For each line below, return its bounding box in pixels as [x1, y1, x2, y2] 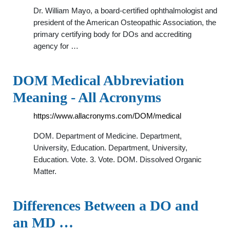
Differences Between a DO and [13, 198, 199, 214]
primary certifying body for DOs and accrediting [33, 30, 191, 39]
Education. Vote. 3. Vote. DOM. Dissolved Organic [33, 155, 202, 164]
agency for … [33, 42, 79, 50]
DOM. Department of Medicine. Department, [33, 131, 182, 140]
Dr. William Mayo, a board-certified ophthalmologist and [33, 6, 217, 15]
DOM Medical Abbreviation [13, 72, 184, 88]
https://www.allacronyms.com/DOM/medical [33, 111, 181, 120]
